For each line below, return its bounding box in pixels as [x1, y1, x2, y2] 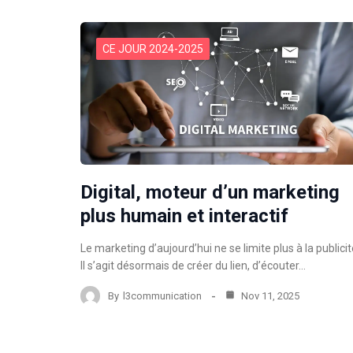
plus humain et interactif [80, 205, 288, 228]
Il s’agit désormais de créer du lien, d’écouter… [80, 259, 306, 273]
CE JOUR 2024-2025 [102, 43, 203, 56]
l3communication [123, 289, 202, 302]
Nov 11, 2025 [239, 289, 299, 302]
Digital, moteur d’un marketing [80, 181, 340, 204]
